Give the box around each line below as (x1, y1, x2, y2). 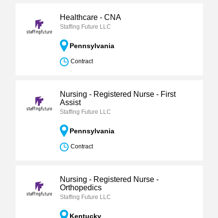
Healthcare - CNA (59, 13, 121, 21)
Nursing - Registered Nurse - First (59, 90, 176, 98)
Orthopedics (59, 183, 102, 192)
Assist (59, 98, 81, 107)
